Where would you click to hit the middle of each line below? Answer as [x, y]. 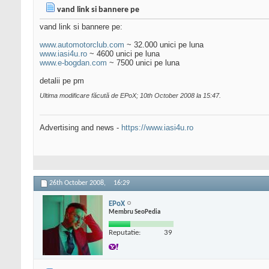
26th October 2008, [78, 183]
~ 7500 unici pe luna [143, 63]
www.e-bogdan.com [73, 63]
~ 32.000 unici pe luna [164, 45]
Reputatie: [125, 232]
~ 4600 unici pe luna [123, 54]
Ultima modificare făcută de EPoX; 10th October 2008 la [121, 96]
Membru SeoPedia [134, 212]
